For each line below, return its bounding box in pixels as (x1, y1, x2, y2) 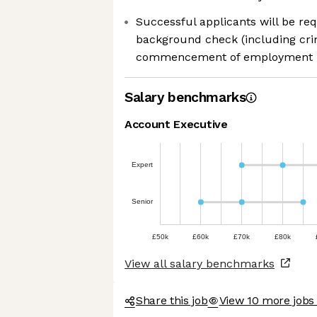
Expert (131, 160, 153, 168)
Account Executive (125, 117, 228, 131)
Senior (131, 197, 154, 206)
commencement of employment (136, 50, 313, 64)
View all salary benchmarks (125, 257, 275, 270)
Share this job (136, 294, 208, 307)
